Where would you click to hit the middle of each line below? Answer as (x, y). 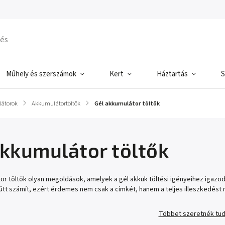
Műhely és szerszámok (41, 74)
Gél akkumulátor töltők (127, 103)
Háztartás (172, 74)
